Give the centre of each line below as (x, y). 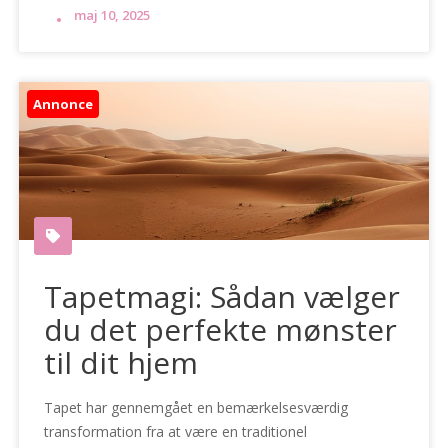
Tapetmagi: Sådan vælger (222, 297)
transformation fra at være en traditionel (176, 432)
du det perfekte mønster (221, 330)
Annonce (63, 104)
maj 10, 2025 (112, 15)
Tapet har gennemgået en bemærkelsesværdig (196, 408)
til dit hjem (121, 363)
